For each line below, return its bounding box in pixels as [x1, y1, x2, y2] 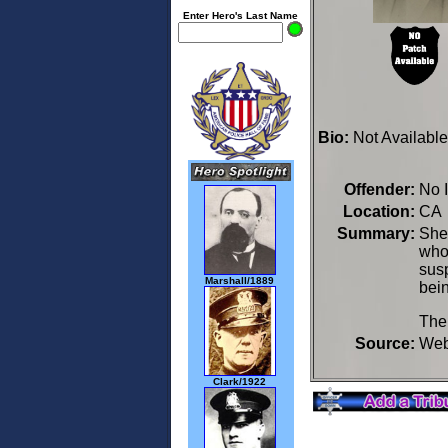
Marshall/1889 [205, 275, 274, 287]
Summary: [337, 225, 415, 242]
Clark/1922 [213, 375, 266, 387]
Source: [355, 335, 415, 352]
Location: [343, 203, 415, 220]
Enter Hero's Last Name [183, 10, 298, 21]
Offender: [344, 181, 415, 198]
